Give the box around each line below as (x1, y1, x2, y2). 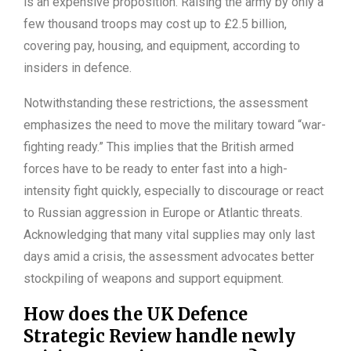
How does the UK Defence (24, 303, 248, 326)
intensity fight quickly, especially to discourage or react (24, 183, 324, 199)
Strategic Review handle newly (24, 325, 295, 348)
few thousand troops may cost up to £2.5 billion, (24, 16, 287, 32)
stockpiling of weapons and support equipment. (24, 271, 284, 287)
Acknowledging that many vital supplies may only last (24, 227, 315, 243)
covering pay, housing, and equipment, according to (24, 38, 300, 54)
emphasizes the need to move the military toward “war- (24, 118, 326, 133)
